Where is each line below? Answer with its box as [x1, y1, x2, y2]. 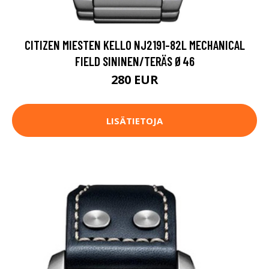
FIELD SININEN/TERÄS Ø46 [74, 53, 195, 69]
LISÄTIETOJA [106, 114, 163, 127]
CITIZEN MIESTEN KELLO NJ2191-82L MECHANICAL [24, 37, 245, 53]
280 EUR [110, 71, 159, 88]
